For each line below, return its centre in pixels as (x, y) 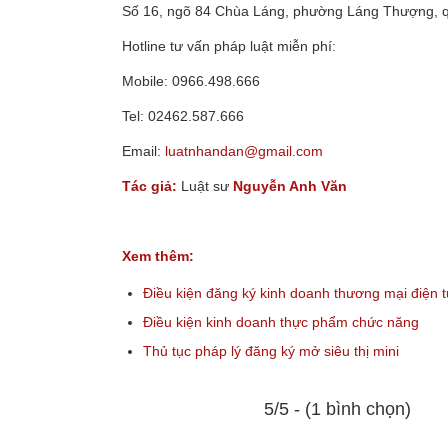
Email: (143, 150)
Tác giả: (151, 185)
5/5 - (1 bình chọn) (337, 409)
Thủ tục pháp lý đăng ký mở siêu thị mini (271, 351)
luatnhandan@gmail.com (244, 150)
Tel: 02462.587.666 (183, 116)
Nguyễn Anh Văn (290, 185)
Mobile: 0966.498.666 (191, 81)
